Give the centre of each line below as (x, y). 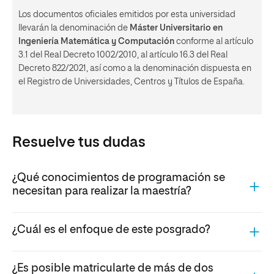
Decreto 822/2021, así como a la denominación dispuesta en (135, 69)
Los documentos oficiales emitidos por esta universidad (127, 15)
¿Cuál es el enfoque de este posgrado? (111, 230)
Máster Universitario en (176, 28)
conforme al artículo (214, 42)
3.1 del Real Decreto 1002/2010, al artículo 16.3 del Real (123, 55)
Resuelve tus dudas (79, 143)
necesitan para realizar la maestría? (102, 191)
